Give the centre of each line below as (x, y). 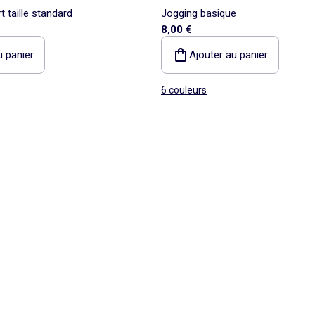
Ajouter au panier (229, 54)
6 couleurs (184, 90)
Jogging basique (199, 13)
